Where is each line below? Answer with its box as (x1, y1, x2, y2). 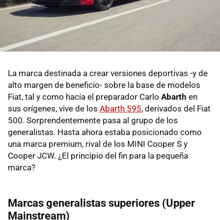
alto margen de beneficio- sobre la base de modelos (8, 80, 200, 90)
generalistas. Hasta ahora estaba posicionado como (8, 127, 202, 137)
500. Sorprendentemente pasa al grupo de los (8, 115, 178, 126)
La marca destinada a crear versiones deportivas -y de (8, 68, 208, 79)
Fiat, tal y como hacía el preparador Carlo (8, 92, 161, 102)
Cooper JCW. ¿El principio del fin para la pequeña (8, 151, 188, 161)
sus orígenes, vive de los (8, 104, 100, 114)
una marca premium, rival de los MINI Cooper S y (8, 139, 188, 149)
